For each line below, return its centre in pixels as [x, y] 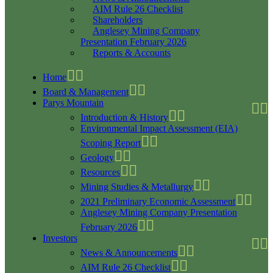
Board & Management [86, 92]
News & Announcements [129, 253]
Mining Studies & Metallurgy [137, 187]
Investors [60, 238]
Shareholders [118, 20]
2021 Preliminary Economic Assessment [158, 201]
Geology [97, 158]
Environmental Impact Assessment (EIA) [159, 128]
